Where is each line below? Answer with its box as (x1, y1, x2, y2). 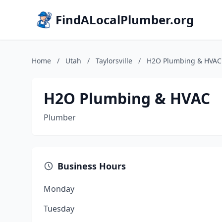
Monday (44, 183, 74, 194)
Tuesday (44, 203, 74, 214)
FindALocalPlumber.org (55, 11, 194, 28)
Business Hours (57, 160, 126, 172)
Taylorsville (96, 56, 132, 65)
